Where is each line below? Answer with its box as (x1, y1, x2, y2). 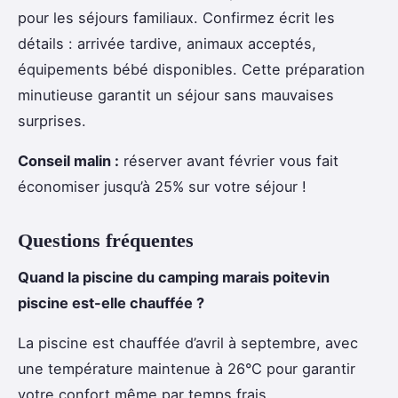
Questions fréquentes (18, 229, 194, 252)
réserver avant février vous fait (119, 152, 338, 171)
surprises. (18, 112, 86, 131)
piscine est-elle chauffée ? (18, 294, 204, 313)
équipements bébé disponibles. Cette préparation (18, 60, 365, 79)
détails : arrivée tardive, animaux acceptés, (18, 35, 316, 53)
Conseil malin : (18, 152, 119, 171)
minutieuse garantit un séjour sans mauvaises (18, 86, 334, 105)
